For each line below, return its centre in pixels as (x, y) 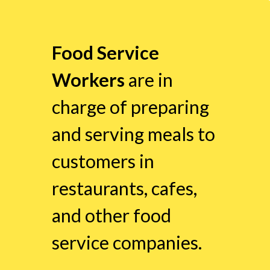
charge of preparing (130, 106)
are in (149, 79)
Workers (88, 79)
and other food (111, 215)
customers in (103, 161)
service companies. (127, 242)
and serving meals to (133, 133)
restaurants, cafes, (124, 188)
